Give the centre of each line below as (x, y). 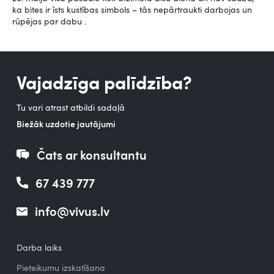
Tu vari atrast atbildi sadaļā (70, 107)
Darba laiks (39, 247)
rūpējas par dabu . (49, 21)
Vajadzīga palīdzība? (104, 81)
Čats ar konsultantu (91, 154)
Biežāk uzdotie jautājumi (66, 124)
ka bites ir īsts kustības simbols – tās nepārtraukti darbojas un (132, 9)
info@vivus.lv (72, 211)
